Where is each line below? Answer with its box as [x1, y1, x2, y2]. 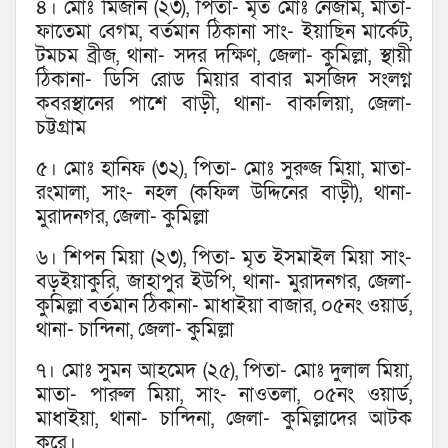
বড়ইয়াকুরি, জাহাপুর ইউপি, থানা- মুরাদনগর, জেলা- [36, 269, 412, 296]
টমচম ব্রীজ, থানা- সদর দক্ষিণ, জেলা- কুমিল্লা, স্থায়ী [36, 43, 412, 70]
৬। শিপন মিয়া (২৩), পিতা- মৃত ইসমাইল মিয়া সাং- [36, 245, 412, 272]
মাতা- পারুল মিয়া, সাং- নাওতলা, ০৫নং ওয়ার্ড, [36, 382, 412, 409]
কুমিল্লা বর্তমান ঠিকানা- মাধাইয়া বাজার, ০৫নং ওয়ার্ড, [36, 293, 412, 320]
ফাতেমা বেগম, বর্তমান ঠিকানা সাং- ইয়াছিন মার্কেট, [36, 19, 412, 46]
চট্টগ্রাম [36, 115, 86, 142]
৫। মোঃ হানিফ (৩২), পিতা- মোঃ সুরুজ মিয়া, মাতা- [36, 156, 412, 183]
